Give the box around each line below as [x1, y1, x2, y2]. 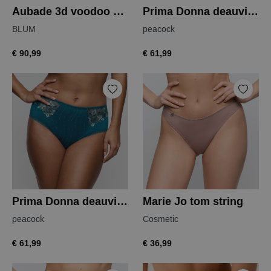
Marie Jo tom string [143, 194, 243, 210]
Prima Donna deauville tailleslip [117, 194, 128, 210]
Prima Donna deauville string [247, 4, 258, 20]
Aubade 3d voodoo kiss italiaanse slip [113, 4, 124, 20]
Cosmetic [143, 214, 178, 226]
